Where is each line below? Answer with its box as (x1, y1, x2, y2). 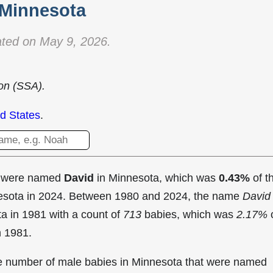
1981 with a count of (22, 208, 123, 221)
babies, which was (141, 208, 236, 221)
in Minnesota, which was (94, 172, 219, 184)
